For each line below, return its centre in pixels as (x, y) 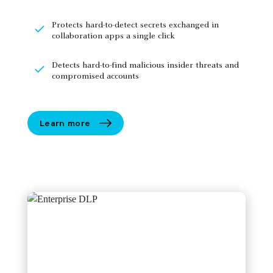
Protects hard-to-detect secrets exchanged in (135, 26)
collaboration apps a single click (113, 37)
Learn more (65, 123)
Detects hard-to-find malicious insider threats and (145, 66)
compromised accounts (95, 77)
